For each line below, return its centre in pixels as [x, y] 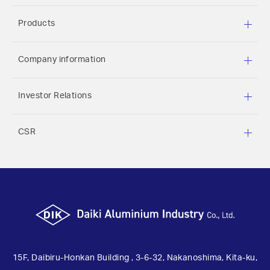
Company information [62, 60]
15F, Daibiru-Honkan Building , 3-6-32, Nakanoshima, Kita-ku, [135, 258]
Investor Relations [55, 96]
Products [37, 24]
